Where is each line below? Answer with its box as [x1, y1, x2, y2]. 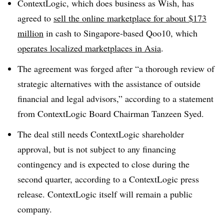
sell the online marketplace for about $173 [53, 12, 206, 24]
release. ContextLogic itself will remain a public [17, 187, 192, 200]
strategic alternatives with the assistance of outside [17, 77, 200, 89]
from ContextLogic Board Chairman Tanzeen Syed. [17, 107, 204, 119]
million [17, 27, 43, 39]
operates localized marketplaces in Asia [17, 42, 161, 54]
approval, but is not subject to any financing [17, 142, 176, 155]
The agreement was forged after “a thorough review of [17, 62, 214, 74]
